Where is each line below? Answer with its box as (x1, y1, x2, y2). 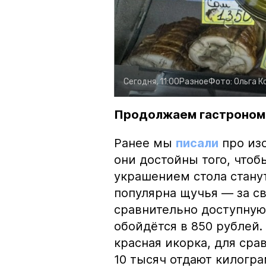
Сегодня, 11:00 (123, 77, 179, 87)
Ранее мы (114, 136, 176, 151)
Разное (179, 77, 208, 87)
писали (176, 136, 218, 151)
